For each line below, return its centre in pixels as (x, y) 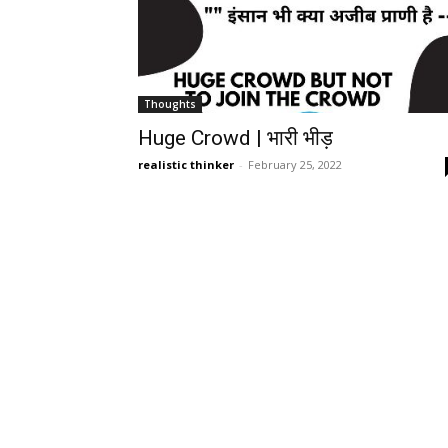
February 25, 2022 (295, 165)
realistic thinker (186, 165)
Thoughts (170, 104)
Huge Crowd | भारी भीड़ (235, 138)
